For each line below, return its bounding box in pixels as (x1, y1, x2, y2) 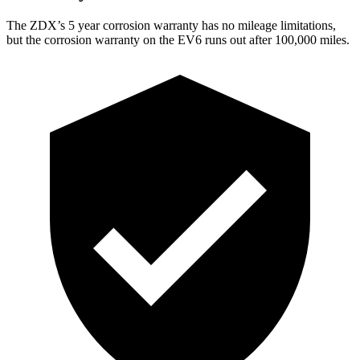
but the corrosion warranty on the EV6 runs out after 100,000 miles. (6, 32, 350, 47)
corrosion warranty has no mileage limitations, (100, 18, 336, 32)
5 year (68, 18, 100, 32)
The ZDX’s (6, 18, 68, 32)
